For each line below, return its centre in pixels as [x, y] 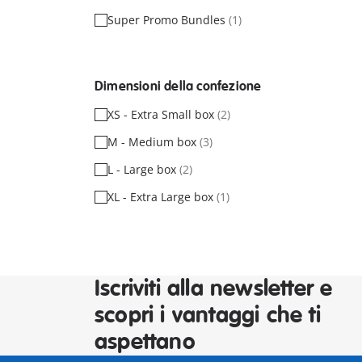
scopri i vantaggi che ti [208, 316]
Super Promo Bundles [168, 19]
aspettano [145, 342]
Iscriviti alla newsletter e [214, 289]
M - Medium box [154, 141]
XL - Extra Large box [162, 196]
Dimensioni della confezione [178, 86]
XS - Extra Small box [162, 114]
